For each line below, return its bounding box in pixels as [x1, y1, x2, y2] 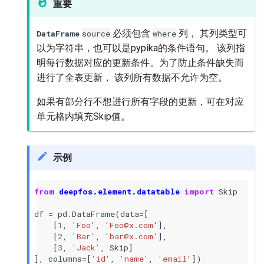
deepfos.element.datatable [59, 186, 180, 197]
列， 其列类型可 [176, 28, 247, 39]
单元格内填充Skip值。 [37, 111, 130, 122]
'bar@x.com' [105, 230, 158, 242]
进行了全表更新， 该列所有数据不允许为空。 [37, 72, 227, 83]
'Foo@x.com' [105, 219, 158, 230]
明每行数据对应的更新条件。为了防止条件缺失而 [37, 57, 244, 68]
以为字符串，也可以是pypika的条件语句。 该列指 [37, 42, 245, 54]
